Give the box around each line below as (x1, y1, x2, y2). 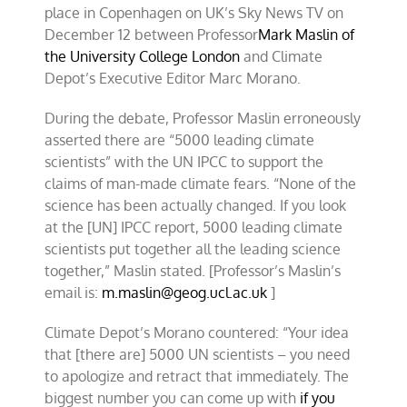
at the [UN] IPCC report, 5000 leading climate (45, 218, 343, 236)
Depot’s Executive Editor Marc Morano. (45, 69, 302, 87)
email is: (45, 283, 103, 302)
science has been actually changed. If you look (45, 196, 347, 214)
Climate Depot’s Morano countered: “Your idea (45, 323, 350, 342)
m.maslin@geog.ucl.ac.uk (102, 283, 268, 302)
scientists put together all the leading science (45, 240, 342, 258)
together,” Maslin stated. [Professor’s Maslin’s (45, 262, 342, 280)
